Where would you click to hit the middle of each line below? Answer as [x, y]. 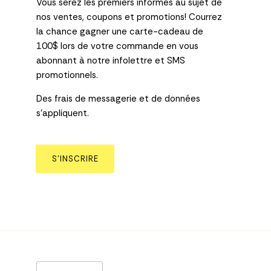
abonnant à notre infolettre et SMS [111, 61]
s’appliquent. [63, 113]
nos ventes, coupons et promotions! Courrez [129, 17]
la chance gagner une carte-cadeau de [120, 32]
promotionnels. [67, 75]
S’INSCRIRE [75, 159]
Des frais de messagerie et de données [118, 99]
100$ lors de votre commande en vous [117, 46]
